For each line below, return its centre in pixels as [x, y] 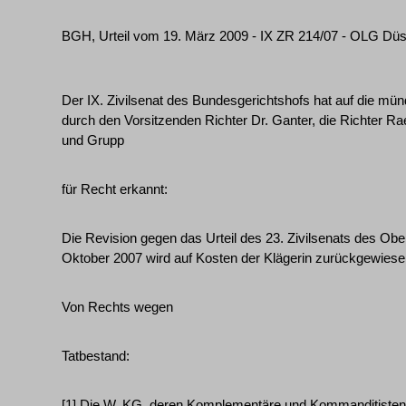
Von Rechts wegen [117, 307]
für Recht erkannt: [115, 189]
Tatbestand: [96, 356]
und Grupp [93, 140]
